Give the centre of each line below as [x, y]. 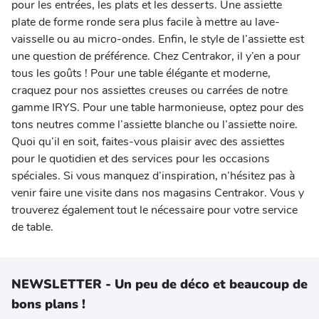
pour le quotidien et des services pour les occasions [141, 159]
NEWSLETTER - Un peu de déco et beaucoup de [159, 284]
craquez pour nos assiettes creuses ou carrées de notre [150, 90]
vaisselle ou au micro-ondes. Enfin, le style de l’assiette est [158, 39]
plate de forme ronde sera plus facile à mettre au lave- [146, 22]
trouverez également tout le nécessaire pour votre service [155, 210]
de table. [34, 227]
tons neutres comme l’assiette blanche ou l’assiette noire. [155, 125]
